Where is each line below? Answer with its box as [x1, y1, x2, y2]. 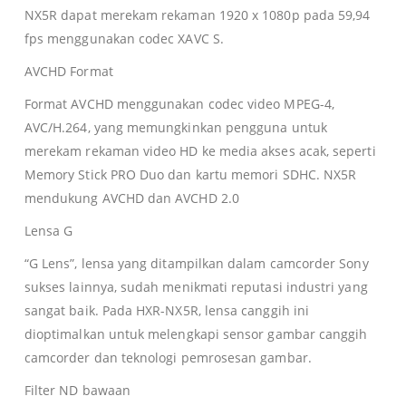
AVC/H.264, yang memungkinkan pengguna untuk [24, 118, 327, 136]
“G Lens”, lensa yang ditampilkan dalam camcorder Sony [24, 254, 369, 272]
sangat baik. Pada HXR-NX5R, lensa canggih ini [24, 301, 310, 319]
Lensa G [24, 221, 73, 239]
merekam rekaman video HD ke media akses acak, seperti [24, 141, 376, 159]
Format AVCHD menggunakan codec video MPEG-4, [24, 94, 334, 112]
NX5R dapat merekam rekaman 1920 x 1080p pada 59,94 [24, 5, 371, 24]
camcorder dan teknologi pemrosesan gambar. [24, 348, 312, 366]
